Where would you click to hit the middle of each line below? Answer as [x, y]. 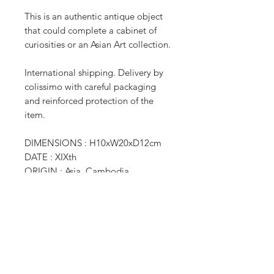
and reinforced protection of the [89, 101]
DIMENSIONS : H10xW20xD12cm [93, 143]
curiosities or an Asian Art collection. [98, 45]
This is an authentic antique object [94, 17]
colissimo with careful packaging [90, 87]
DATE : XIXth [50, 157]
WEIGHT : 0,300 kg [63, 185]
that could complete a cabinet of [91, 31]
